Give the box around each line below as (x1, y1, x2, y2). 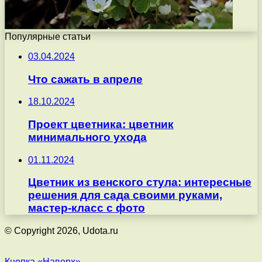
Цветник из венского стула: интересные (28, 176, 251, 189)
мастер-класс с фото (28, 202, 145, 215)
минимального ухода (28, 131, 147, 144)
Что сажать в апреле (28, 73, 143, 85)
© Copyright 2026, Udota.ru (5, 226, 118, 236)
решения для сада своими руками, (28, 189, 222, 202)
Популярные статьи (5, 31, 91, 42)
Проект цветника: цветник (28, 118, 174, 131)
